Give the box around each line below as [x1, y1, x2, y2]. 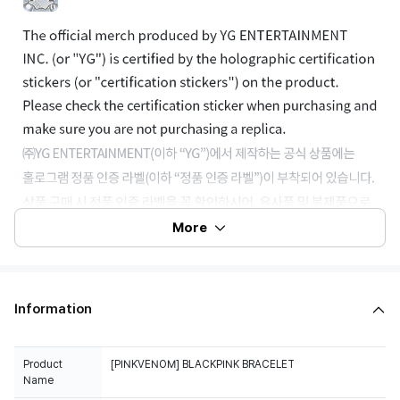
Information [14, 301, 92, 317]
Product [23, 358, 62, 371]
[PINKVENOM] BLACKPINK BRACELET [111, 358, 295, 371]
